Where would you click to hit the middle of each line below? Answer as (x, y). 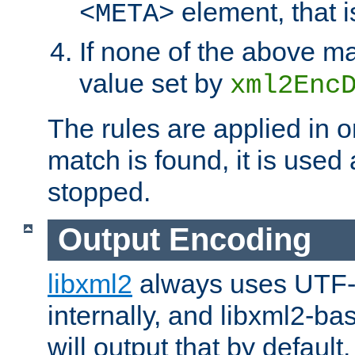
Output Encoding (184, 240)
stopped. (99, 191)
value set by (155, 83)
